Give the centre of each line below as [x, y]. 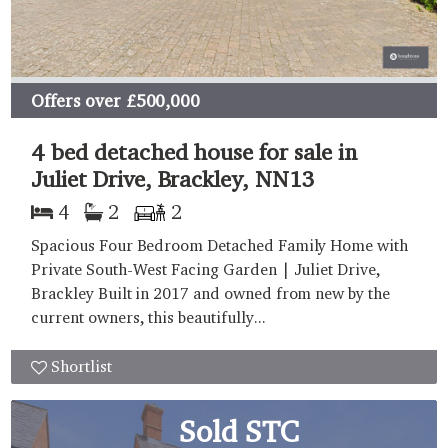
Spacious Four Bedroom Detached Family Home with [219, 246]
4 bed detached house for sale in [194, 152]
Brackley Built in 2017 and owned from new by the [210, 294]
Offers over [76, 100]
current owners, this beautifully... [148, 318]
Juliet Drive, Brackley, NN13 [173, 179]
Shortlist [81, 367]
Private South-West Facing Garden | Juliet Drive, [206, 270]
